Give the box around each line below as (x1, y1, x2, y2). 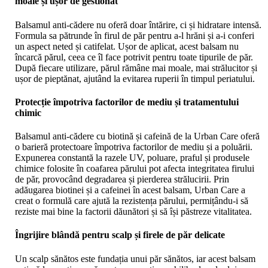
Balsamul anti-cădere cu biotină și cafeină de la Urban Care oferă (15, 131, 260, 142)
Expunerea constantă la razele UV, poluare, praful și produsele (15, 153, 249, 163)
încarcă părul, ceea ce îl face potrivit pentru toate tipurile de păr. (15, 51, 253, 62)
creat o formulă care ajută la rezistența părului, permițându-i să (15, 196, 248, 206)
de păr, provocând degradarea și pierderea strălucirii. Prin (15, 174, 229, 185)
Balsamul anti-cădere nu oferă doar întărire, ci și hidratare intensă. (15, 19, 261, 30)
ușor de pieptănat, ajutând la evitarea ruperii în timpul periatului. (15, 73, 255, 84)
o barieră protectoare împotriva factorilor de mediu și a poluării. (15, 142, 252, 153)
